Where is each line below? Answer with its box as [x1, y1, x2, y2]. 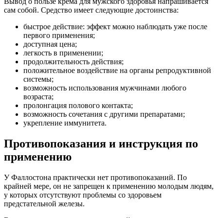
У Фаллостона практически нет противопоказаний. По [4, 173, 187, 182]
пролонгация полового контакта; [23, 101, 133, 109]
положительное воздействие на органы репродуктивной [23, 66, 211, 74]
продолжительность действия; [23, 57, 124, 66]
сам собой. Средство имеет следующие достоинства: [4, 5, 179, 14]
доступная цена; [23, 39, 77, 48]
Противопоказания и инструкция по [4, 137, 198, 150]
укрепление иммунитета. [23, 118, 107, 127]
